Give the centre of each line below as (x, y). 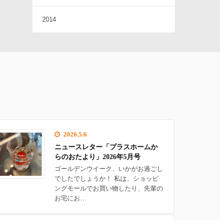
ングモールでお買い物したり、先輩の (109, 189)
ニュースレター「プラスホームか (106, 147)
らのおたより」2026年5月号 (98, 157)
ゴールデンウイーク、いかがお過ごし (109, 169)
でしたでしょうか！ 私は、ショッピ (107, 179)
